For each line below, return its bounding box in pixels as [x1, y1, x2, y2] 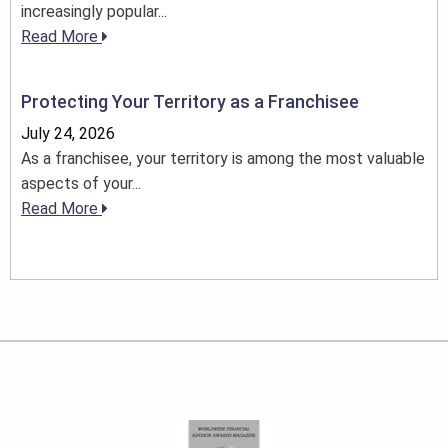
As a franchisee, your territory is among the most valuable [21, 148, 425, 168]
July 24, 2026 [21, 123, 115, 143]
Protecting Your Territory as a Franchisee [21, 90, 359, 112]
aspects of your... [21, 173, 141, 193]
